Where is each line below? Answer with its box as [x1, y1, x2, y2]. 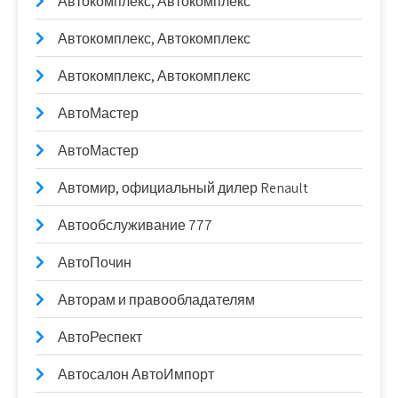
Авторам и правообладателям [58, 291, 255, 310]
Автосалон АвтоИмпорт [58, 365, 214, 385]
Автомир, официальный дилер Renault [58, 179, 308, 198]
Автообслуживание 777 [58, 216, 212, 235]
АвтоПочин [58, 253, 131, 273]
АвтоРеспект [58, 328, 142, 347]
